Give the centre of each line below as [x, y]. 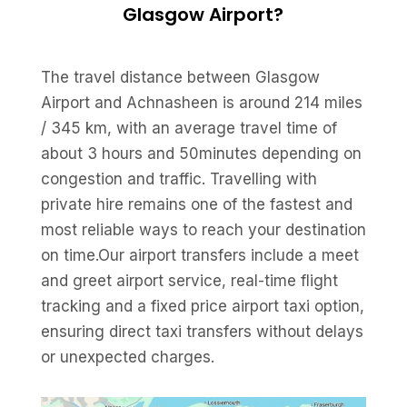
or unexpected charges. [127, 357]
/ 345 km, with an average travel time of [189, 128]
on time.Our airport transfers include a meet [199, 255]
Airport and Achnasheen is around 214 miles [201, 103]
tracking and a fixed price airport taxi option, [202, 306]
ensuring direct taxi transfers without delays [202, 332]
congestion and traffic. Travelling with [179, 179]
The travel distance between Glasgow [180, 77]
